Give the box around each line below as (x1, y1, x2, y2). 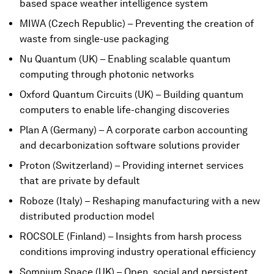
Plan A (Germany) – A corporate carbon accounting (20, 124, 248, 136)
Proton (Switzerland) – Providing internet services (20, 160, 243, 171)
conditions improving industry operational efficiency (20, 246, 256, 257)
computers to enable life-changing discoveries (20, 104, 229, 116)
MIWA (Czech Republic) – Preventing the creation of (20, 18, 254, 29)
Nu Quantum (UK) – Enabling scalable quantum (20, 53, 231, 65)
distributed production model (20, 210, 154, 222)
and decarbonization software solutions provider (20, 139, 240, 151)
